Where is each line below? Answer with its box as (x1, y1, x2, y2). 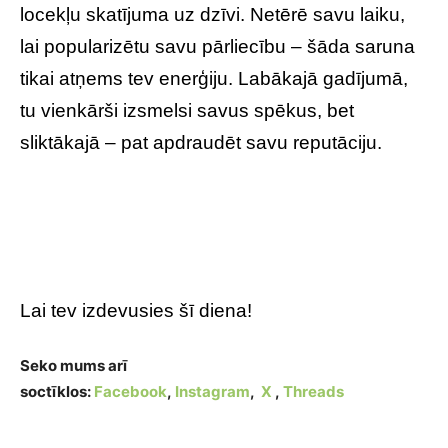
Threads (283, 382, 344, 402)
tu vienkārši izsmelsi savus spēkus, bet (20, 100, 354, 122)
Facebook (94, 382, 167, 402)
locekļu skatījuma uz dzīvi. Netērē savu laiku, (20, 4, 405, 26)
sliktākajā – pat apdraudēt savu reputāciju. (20, 132, 382, 154)
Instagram (175, 382, 250, 402)
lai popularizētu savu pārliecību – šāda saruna (20, 36, 415, 58)
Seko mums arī (20, 356, 127, 376)
